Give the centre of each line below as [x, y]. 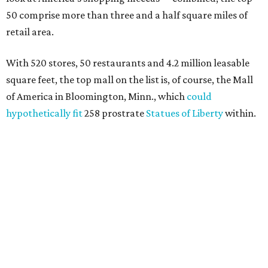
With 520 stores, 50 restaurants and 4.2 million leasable [128, 63]
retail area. [30, 32]
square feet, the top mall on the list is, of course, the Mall [130, 80]
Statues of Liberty [185, 113]
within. [240, 113]
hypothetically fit [44, 113]
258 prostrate [114, 113]
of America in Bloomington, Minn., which [96, 96]
